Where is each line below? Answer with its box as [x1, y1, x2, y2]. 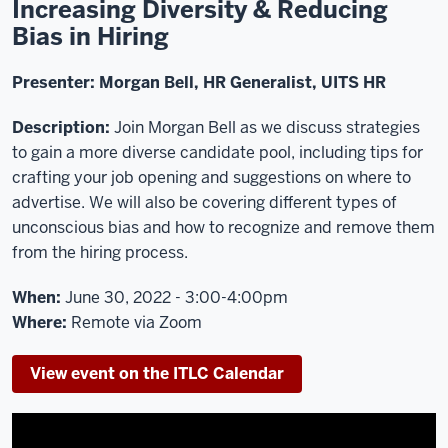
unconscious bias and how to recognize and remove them [12, 217, 435, 238]
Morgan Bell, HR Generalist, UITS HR [95, 72, 386, 93]
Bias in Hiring [12, 21, 169, 52]
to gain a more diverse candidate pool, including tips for [12, 142, 423, 163]
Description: [12, 117, 110, 138]
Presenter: [12, 72, 95, 93]
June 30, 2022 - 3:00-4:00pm [61, 287, 288, 308]
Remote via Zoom [67, 312, 202, 333]
